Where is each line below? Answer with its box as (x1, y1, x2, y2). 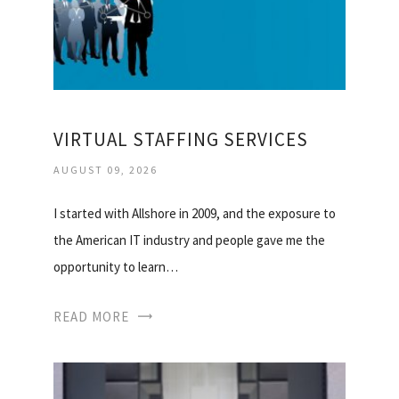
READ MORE (53, 308, 129, 326)
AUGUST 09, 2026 (53, 163, 158, 177)
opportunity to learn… (53, 258, 178, 276)
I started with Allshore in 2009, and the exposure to (53, 205, 336, 223)
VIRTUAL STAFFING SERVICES (53, 127, 308, 152)
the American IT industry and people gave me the (53, 232, 325, 249)
